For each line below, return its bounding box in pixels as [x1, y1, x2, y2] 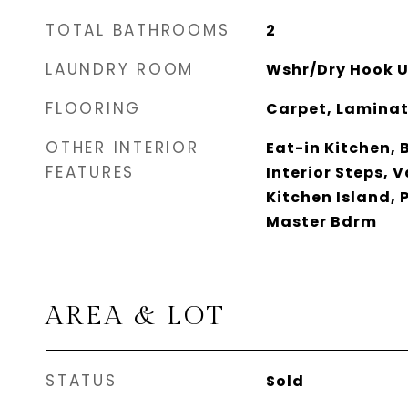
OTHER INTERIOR [46, 137, 199, 158]
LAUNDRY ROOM [46, 58, 194, 80]
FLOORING [46, 97, 141, 119]
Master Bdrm [265, 211, 377, 232]
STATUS [46, 370, 117, 392]
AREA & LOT [46, 301, 226, 331]
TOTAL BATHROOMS [46, 19, 230, 41]
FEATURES [46, 161, 135, 183]
